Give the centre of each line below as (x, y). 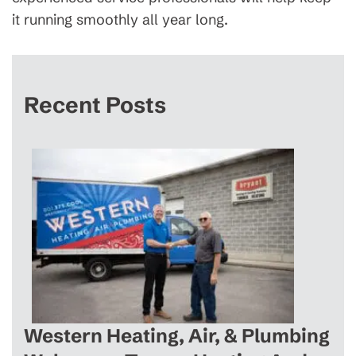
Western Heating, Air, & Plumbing (177, 336)
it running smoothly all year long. (120, 19)
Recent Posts (95, 105)
